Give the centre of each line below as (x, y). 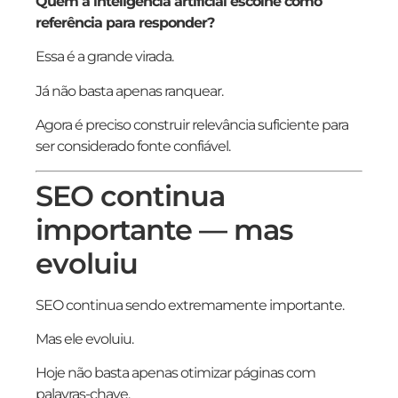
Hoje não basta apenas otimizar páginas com (175, 373)
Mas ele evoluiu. (84, 338)
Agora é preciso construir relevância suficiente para (192, 125)
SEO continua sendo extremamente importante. (190, 305)
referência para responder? (125, 22)
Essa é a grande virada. (104, 57)
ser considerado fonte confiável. (133, 147)
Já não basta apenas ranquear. (129, 91)
